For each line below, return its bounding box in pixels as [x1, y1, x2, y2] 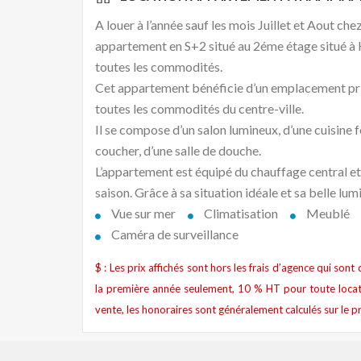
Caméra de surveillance [109, 226, 239, 243]
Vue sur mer [109, 205, 176, 222]
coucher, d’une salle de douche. [95, 143, 261, 159]
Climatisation [201, 205, 278, 222]
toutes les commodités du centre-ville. [95, 101, 304, 117]
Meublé [304, 205, 350, 222]
